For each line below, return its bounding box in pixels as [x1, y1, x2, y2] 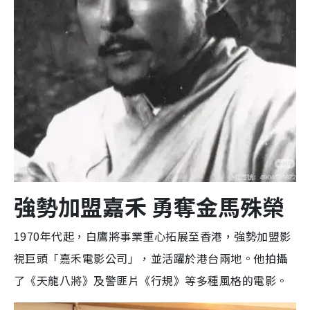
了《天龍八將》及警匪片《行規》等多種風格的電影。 [14, 271, 288, 289]
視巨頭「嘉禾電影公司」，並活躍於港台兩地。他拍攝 [14, 249, 288, 266]
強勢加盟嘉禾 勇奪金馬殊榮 [14, 190, 284, 222]
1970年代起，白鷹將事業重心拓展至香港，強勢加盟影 [14, 227, 291, 244]
